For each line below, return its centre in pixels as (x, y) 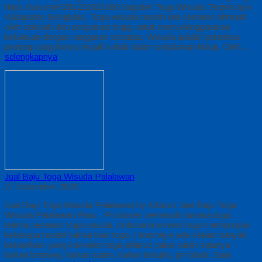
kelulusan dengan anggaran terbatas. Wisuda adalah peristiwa (122, 36)
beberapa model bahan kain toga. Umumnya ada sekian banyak (126, 235)
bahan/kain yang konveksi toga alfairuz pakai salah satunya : (120, 244)
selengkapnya (31, 56)
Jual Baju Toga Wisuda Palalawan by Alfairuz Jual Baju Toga (120, 205)
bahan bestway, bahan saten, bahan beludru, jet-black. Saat (118, 254)
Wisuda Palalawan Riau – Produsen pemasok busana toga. (119, 215)
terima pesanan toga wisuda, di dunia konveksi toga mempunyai (127, 225)
